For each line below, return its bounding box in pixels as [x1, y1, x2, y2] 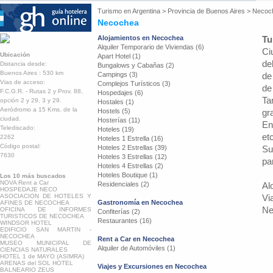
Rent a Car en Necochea [97, 235, 174, 243]
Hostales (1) [97, 98, 134, 105]
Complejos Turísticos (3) [97, 80, 171, 87]
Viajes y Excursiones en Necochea [97, 263, 207, 270]
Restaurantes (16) [97, 217, 152, 224]
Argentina [132, 7, 160, 15]
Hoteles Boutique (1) [97, 171, 158, 179]
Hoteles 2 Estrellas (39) [97, 144, 167, 151]
